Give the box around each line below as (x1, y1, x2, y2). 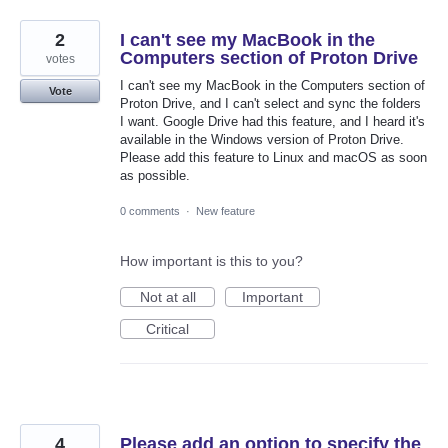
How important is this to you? (120, 252, 303, 269)
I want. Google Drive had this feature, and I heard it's (120, 114, 425, 130)
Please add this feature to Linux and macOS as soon (120, 150, 427, 166)
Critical (146, 320, 189, 337)
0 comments (120, 204, 180, 217)
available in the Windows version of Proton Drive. (120, 132, 404, 148)
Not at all (139, 288, 196, 305)
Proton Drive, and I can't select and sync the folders (120, 96, 421, 112)
